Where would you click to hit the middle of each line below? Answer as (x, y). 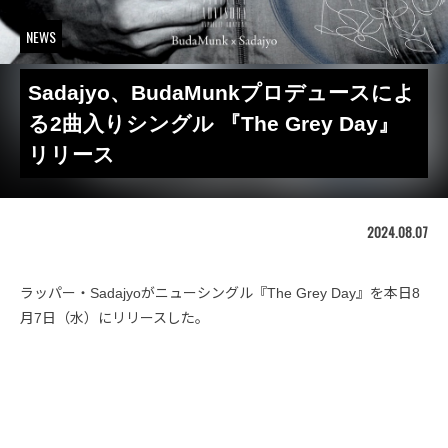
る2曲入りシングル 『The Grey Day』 (213, 123)
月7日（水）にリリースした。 (114, 318)
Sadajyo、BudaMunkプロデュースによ (221, 92)
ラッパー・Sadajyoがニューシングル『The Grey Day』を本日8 (220, 293)
